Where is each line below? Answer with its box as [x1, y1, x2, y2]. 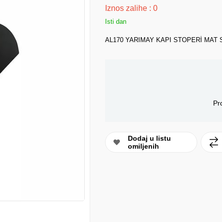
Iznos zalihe [105, 4, 149, 12]
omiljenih [128, 142, 160, 151]
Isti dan [105, 18, 126, 25]
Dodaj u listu [128, 134, 171, 143]
